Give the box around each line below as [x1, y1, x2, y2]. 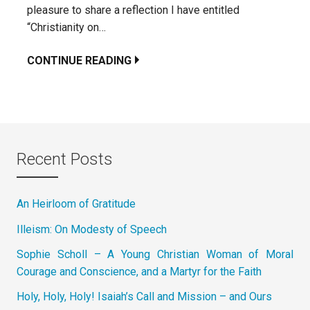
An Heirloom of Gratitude [17, 197, 136, 211]
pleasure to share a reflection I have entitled [27, 3, 239, 17]
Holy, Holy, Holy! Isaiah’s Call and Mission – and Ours [17, 290, 272, 304]
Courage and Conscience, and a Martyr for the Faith [17, 264, 262, 278]
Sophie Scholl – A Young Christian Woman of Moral [17, 247, 293, 261]
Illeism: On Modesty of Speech [17, 222, 167, 236]
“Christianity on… [27, 20, 106, 34]
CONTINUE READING [27, 53, 131, 67]
